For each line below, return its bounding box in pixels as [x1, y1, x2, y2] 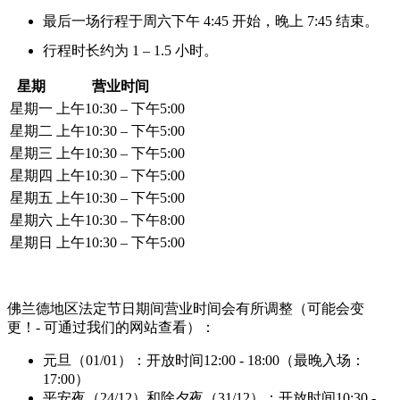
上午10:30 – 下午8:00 [56, 212, 185, 228]
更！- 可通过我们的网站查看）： [7, 319, 215, 335]
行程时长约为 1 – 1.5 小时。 [43, 42, 218, 58]
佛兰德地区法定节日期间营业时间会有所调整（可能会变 [7, 300, 364, 316]
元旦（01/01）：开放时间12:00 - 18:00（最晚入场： [43, 352, 365, 368]
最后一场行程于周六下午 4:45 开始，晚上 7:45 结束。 [43, 12, 379, 29]
